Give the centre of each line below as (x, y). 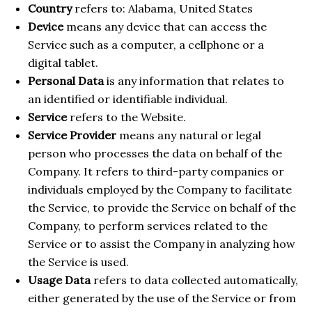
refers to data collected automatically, (194, 280)
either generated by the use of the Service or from (162, 298)
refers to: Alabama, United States (162, 9)
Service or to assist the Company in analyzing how (162, 244)
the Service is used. (78, 262)
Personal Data (66, 81)
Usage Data (59, 280)
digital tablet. (63, 63)
